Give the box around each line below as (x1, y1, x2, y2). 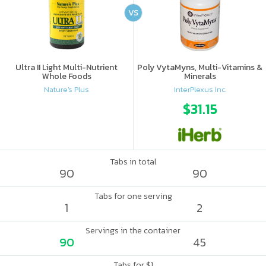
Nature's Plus (44, 83, 89, 95)
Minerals (183, 70, 216, 83)
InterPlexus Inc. (173, 83, 226, 95)
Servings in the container (85, 224, 180, 237)
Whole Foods (42, 70, 91, 83)
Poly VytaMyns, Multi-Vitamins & (137, 61, 262, 74)
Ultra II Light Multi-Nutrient (15, 61, 118, 74)
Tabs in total (109, 156, 157, 168)
